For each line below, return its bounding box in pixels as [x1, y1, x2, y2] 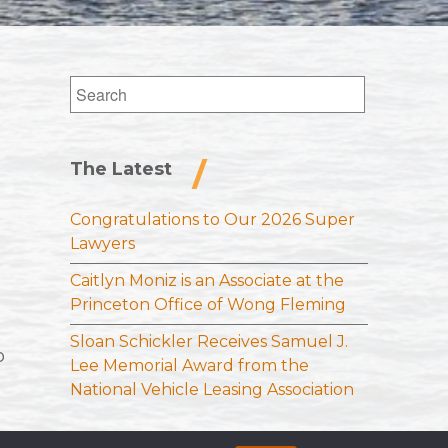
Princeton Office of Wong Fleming [70, 295, 347, 315]
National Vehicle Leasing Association [70, 380, 355, 400]
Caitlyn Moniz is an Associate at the [70, 271, 345, 291]
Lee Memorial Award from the [70, 356, 310, 376]
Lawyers [70, 234, 136, 254]
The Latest [70, 158, 173, 181]
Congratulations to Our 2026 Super [70, 210, 356, 230]
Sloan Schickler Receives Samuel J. [70, 332, 349, 352]
